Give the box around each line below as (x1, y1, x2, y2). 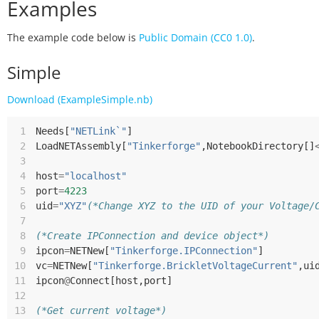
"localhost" (64, 170, 127, 182)
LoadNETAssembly (36, 140, 121, 152)
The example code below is (7, 31, 139, 44)
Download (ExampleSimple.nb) (7, 93, 152, 106)
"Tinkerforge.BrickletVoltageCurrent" (93, 260, 298, 271)
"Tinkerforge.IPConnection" (110, 245, 258, 256)
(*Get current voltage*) (36, 305, 167, 316)
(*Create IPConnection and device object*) (36, 230, 269, 241)
